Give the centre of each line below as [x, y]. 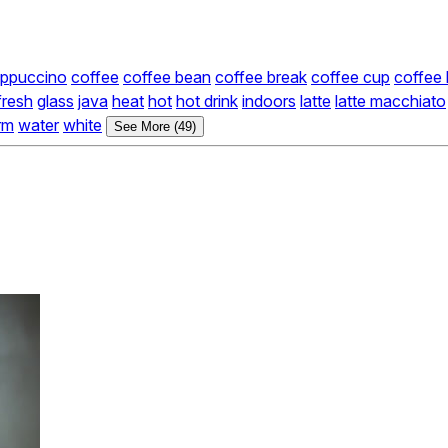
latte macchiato [390, 101]
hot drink [207, 101]
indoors [269, 101]
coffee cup [350, 77]
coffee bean [167, 77]
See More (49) [155, 127]
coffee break [261, 77]
